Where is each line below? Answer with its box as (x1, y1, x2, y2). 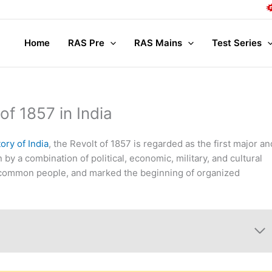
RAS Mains (134, 37, 182, 49)
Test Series (211, 37, 262, 49)
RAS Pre (67, 37, 104, 49)
